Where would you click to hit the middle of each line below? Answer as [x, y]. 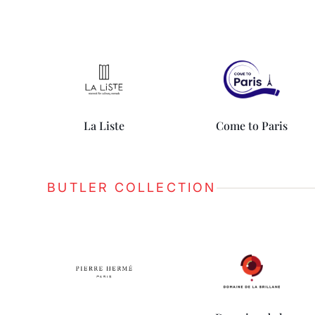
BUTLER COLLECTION [132, 187]
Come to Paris [251, 126]
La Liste [104, 126]
